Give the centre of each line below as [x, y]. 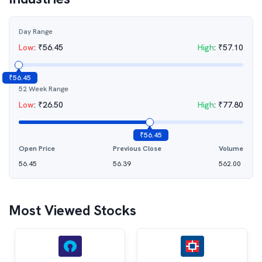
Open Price [37, 149]
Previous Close [137, 149]
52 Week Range [44, 89]
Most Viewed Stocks [73, 210]
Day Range [36, 32]
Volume [231, 149]
